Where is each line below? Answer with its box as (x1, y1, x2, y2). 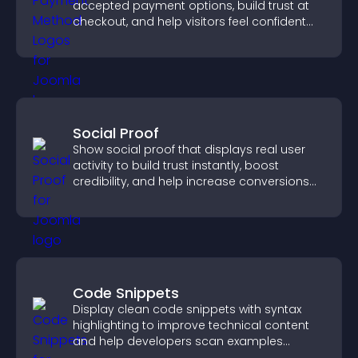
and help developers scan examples (73, 333, 283, 349)
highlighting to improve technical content (73, 317, 309, 333)
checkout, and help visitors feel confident (73, 14, 306, 30)
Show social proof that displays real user (73, 141, 305, 157)
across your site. (73, 189, 167, 205)
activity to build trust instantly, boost (73, 157, 279, 173)
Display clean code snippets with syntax (73, 301, 301, 317)
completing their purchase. (73, 30, 228, 46)
